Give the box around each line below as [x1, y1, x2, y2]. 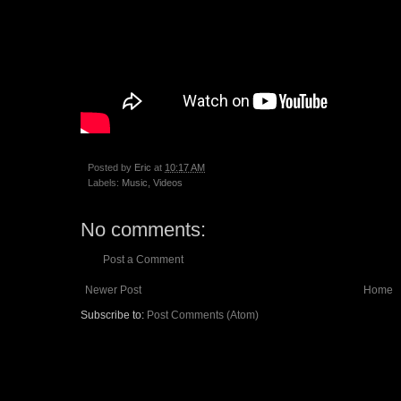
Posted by [88, 161, 134, 173]
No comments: [81, 218, 206, 241]
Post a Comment [103, 252, 183, 266]
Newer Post [85, 283, 141, 296]
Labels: [88, 176, 122, 188]
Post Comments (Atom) [147, 308, 259, 321]
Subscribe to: [81, 308, 147, 321]
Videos [153, 176, 183, 188]
